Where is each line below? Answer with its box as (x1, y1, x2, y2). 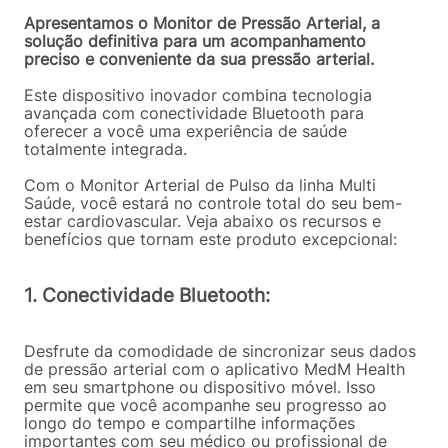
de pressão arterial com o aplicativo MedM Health (24, 359, 405, 380)
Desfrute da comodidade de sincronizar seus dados (24, 341, 416, 362)
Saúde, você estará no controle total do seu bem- (24, 193, 402, 213)
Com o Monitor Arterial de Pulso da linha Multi (24, 175, 376, 195)
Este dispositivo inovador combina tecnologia (24, 85, 372, 105)
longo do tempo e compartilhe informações (24, 413, 355, 434)
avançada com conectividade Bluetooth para (24, 103, 364, 123)
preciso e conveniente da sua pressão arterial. (24, 49, 374, 69)
